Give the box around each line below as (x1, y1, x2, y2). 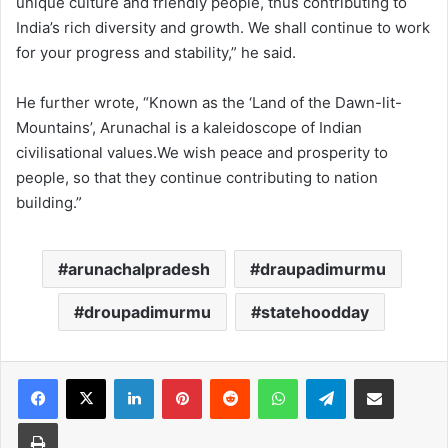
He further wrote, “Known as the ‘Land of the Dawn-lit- (16, 93, 402, 113)
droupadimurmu (84, 302, 211, 323)
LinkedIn (153, 370, 205, 387)
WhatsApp (297, 370, 361, 387)
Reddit (249, 370, 289, 387)
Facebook (57, 370, 118, 387)
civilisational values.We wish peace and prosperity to (16, 143, 388, 163)
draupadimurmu (259, 259, 386, 280)
